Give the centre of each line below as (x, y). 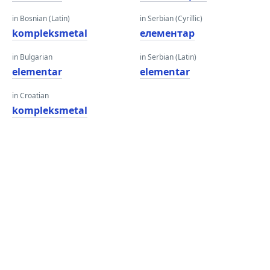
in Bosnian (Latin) (41, 18)
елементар (167, 33)
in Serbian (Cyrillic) (171, 18)
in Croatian (30, 96)
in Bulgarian (32, 57)
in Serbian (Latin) (168, 57)
